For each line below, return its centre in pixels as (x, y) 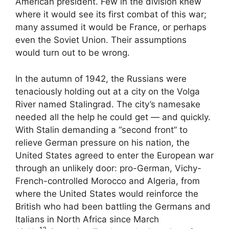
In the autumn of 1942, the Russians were (101, 78)
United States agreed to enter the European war (114, 155)
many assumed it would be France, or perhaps (111, 27)
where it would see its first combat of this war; (111, 15)
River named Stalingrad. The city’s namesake (108, 104)
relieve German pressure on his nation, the (102, 142)
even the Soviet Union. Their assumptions (101, 40)
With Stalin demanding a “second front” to (101, 130)
